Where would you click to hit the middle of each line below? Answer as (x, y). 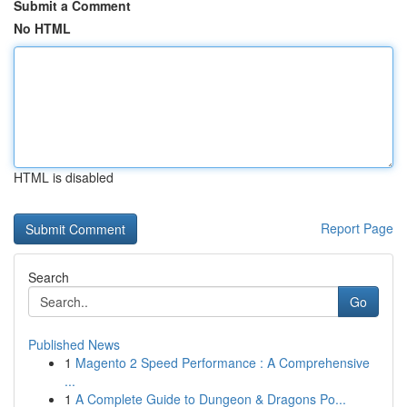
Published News (74, 344)
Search (49, 277)
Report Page (357, 228)
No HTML (42, 28)
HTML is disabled (64, 177)
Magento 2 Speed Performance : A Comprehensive (223, 362)
